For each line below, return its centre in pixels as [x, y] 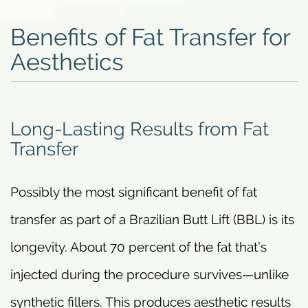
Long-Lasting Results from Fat [140, 129]
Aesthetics [67, 62]
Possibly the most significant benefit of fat [134, 191]
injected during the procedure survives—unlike [150, 274]
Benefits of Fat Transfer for [151, 37]
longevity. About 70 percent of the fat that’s [139, 246]
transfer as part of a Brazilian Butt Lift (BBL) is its [152, 219]
